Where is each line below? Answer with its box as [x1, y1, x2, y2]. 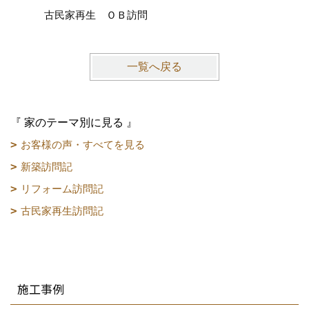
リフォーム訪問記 [21, 182, 103, 195]
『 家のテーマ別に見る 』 [10, 116, 137, 128]
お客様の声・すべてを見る [21, 138, 145, 150]
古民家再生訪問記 [21, 204, 103, 217]
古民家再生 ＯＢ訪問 [44, 8, 148, 21]
